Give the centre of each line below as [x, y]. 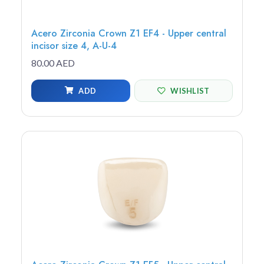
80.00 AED [53, 63]
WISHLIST [190, 90]
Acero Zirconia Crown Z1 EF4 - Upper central [129, 33]
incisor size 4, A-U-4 [74, 46]
